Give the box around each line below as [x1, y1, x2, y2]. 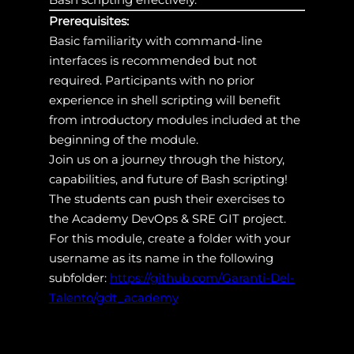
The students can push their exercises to [48, 190, 284, 206]
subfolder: [48, 269, 110, 285]
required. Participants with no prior [48, 72, 254, 88]
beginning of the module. [48, 131, 198, 147]
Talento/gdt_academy [48, 289, 179, 305]
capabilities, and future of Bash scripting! [48, 171, 288, 186]
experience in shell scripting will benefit [48, 92, 281, 107]
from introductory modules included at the [48, 111, 300, 127]
